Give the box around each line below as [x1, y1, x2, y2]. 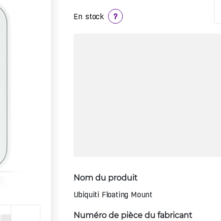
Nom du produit [73, 172, 138, 183]
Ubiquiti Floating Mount [73, 190, 153, 199]
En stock [73, 11, 105, 21]
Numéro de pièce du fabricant [73, 209, 192, 220]
